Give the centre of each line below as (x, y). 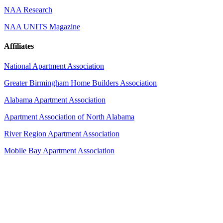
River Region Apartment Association (62, 133)
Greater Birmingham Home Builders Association (80, 83)
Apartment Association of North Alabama (69, 116)
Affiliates (19, 46)
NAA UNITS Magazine (42, 27)
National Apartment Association (54, 66)
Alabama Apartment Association (55, 100)
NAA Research (28, 10)
